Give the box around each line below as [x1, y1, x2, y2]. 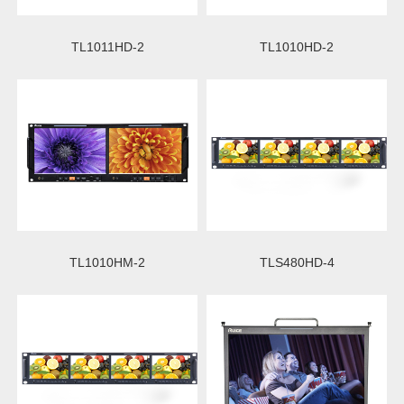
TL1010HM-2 [69, 254, 145, 270]
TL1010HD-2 [260, 39, 334, 54]
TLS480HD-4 [259, 254, 335, 270]
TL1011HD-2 [70, 39, 144, 54]
